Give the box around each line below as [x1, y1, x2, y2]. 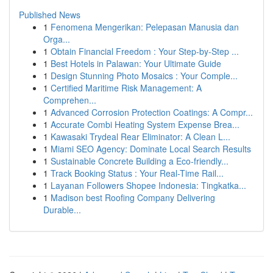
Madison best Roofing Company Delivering [51, 191, 215, 204]
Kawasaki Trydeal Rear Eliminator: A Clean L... [51, 130, 230, 143]
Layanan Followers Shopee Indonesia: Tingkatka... [51, 179, 246, 191]
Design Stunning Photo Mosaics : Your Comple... [51, 69, 238, 82]
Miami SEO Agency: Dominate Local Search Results [51, 143, 251, 155]
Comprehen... [43, 94, 96, 106]
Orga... [43, 33, 70, 45]
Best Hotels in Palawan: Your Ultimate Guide [51, 57, 221, 69]
